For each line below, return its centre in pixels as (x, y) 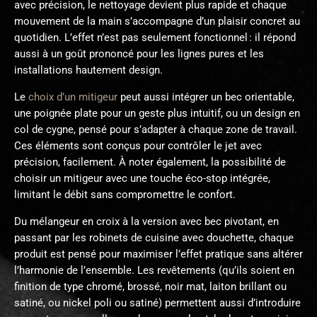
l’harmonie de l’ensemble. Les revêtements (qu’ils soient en (154, 270)
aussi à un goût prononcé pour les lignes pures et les (139, 54)
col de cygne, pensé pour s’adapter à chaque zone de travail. (156, 129)
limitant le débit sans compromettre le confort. (125, 195)
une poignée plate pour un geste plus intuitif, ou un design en (157, 113)
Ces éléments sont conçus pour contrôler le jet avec (138, 146)
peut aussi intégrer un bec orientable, (206, 97)
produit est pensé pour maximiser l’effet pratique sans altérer (158, 254)
